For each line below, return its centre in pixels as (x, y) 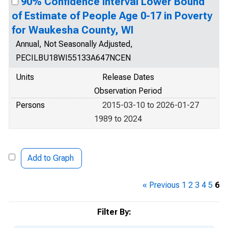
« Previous (161, 185)
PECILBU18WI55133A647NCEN (73, 58)
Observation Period (128, 91)
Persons (30, 105)
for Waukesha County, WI (73, 30)
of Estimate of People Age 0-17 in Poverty (112, 16)
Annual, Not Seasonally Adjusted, (74, 44)
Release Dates (128, 77)
